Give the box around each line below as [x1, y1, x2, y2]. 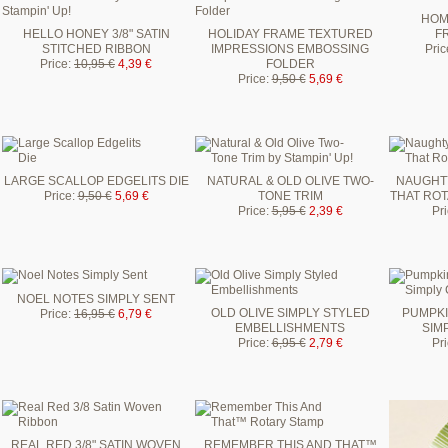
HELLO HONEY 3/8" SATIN [22, 26, 170, 41]
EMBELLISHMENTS [235, 320, 345, 335]
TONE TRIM [257, 188, 323, 203]
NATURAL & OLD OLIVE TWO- [206, 173, 374, 188]
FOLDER [265, 56, 315, 71]
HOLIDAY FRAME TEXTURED [207, 26, 373, 41]
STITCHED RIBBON [41, 41, 151, 56]
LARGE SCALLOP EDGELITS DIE [3, 173, 189, 188]
